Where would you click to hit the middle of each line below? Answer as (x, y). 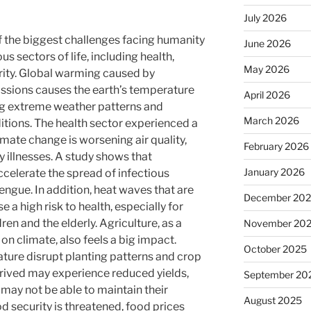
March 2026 (271, 120)
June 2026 (267, 43)
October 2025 (275, 249)
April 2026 (267, 94)
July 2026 (265, 17)
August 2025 (272, 300)
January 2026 (274, 171)
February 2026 (276, 146)
